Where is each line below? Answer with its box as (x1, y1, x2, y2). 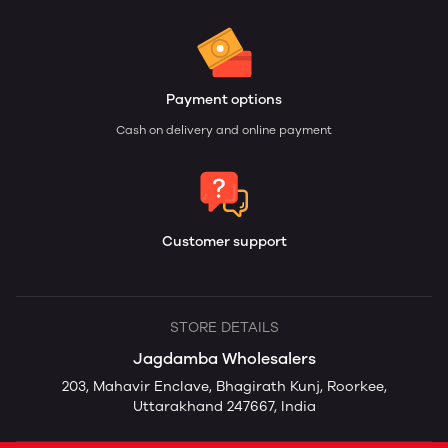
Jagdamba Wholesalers (132, 349, 316, 368)
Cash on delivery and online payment (116, 123, 332, 137)
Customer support (161, 233, 287, 250)
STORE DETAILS (169, 319, 279, 336)
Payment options (166, 91, 282, 108)
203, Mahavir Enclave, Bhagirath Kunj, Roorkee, (61, 378, 387, 395)
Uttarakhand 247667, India (132, 398, 316, 415)
